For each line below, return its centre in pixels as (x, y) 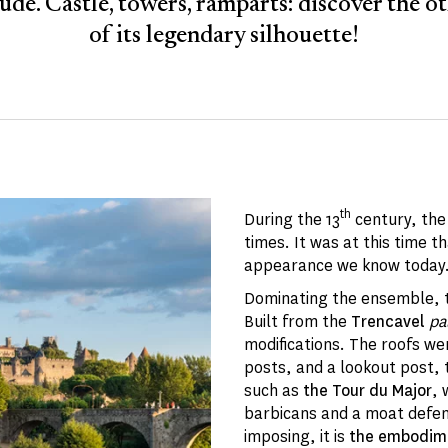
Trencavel (388, 321)
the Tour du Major (368, 390)
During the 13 (292, 219)
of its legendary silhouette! (224, 36)
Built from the (298, 321)
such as (274, 390)
